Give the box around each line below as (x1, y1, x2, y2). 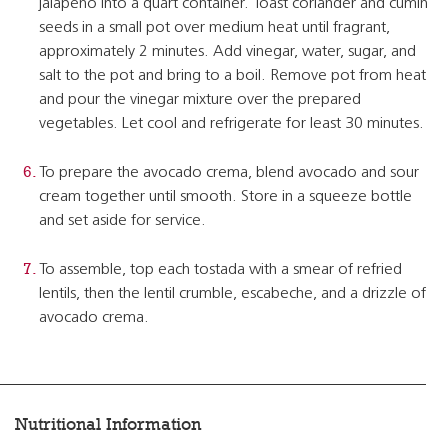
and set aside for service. (39, 213, 206, 229)
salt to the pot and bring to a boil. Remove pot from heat (39, 68, 426, 84)
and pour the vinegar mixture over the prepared (39, 92, 361, 108)
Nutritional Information (15, 414, 201, 434)
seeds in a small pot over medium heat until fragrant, (39, 20, 390, 36)
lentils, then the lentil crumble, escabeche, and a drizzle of (39, 286, 426, 302)
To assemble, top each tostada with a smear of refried (39, 262, 402, 278)
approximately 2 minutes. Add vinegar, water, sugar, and (39, 44, 416, 60)
